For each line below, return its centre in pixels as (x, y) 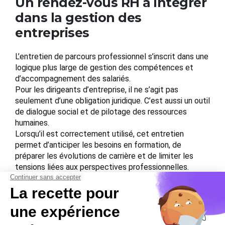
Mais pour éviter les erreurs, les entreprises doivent (105, 178)
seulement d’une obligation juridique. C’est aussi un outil (113, 101)
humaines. (32, 123)
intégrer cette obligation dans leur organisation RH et (109, 189)
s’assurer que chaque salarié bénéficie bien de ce (101, 200)
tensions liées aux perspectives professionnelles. (102, 167)
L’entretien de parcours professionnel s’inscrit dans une (112, 57)
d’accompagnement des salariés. (73, 79)
